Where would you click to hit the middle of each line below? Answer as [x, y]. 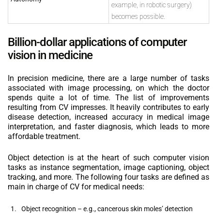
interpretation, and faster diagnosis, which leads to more [108, 126]
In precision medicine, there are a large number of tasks [108, 78]
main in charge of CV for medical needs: [76, 186]
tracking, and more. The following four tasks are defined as [108, 177]
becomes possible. [138, 16]
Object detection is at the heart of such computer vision [108, 157]
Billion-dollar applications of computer [97, 42]
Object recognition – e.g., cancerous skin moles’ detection [107, 209]
